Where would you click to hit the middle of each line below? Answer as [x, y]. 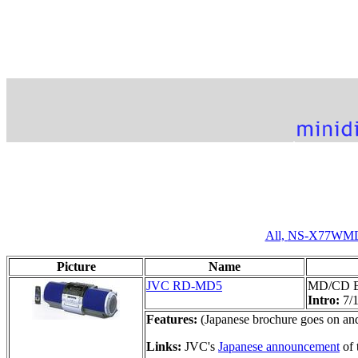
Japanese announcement [279, 346]
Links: [164, 346]
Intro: [325, 300]
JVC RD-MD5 [184, 285]
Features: [172, 319]
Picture [76, 266]
